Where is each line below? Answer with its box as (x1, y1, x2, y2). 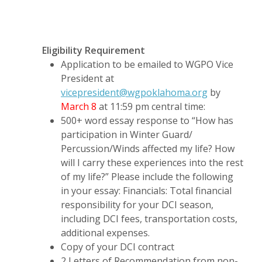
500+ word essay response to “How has (61, 113, 233, 127)
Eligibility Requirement (42, 43, 145, 57)
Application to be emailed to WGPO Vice (61, 57, 233, 71)
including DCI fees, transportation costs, (61, 212, 237, 225)
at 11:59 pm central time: (96, 99, 205, 113)
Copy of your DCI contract (61, 240, 174, 253)
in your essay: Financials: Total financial (61, 184, 232, 197)
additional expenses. (61, 226, 150, 239)
